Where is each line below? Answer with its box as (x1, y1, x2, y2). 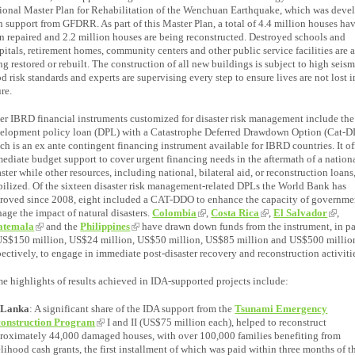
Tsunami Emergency (235, 302, 328, 315)
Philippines (80, 219, 131, 232)
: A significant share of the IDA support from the (29, 302, 235, 315)
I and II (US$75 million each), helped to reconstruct (105, 315, 327, 328)
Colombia (152, 206, 197, 219)
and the (44, 219, 81, 232)
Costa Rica (211, 206, 260, 219)
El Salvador (273, 206, 328, 219)
